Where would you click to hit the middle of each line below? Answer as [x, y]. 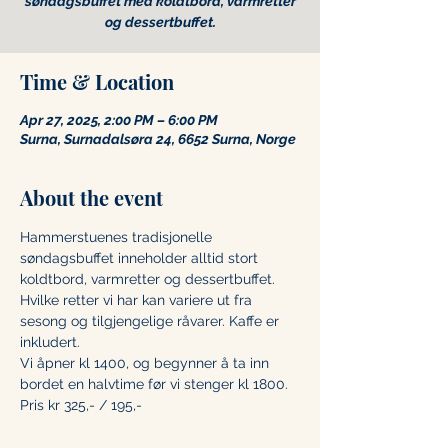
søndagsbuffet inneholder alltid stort [141, 258]
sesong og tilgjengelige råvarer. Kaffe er [151, 321]
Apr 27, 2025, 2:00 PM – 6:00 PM [119, 120]
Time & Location [97, 81]
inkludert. [50, 342]
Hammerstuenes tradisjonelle [118, 237]
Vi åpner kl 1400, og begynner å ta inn [146, 363]
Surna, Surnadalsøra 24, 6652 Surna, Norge [158, 139]
